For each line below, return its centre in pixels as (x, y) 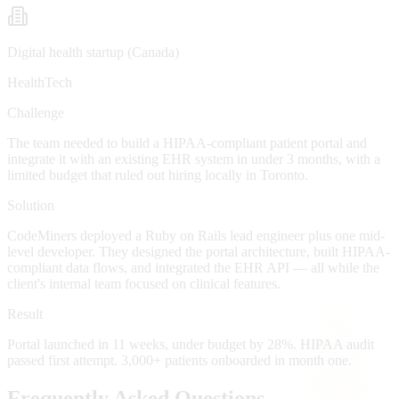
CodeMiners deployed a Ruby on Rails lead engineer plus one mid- (196, 235)
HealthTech (40, 82)
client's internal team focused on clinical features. (144, 283)
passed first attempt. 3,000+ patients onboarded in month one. (179, 360)
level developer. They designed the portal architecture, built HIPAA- (199, 251)
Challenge (36, 112)
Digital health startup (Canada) (93, 52)
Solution (31, 205)
